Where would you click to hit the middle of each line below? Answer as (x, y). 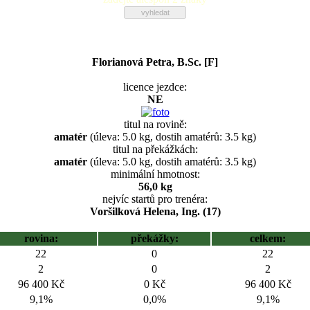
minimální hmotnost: (155, 174)
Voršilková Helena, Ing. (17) (155, 211)
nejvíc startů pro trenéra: (155, 199)
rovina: (41, 238)
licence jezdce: (155, 87)
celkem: (268, 238)
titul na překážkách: (155, 149)
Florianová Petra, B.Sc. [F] (155, 62)
